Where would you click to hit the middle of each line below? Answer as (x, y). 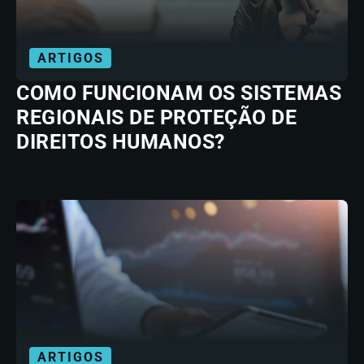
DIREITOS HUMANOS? (121, 142)
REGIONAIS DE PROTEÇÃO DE (156, 117)
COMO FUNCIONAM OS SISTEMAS (179, 93)
